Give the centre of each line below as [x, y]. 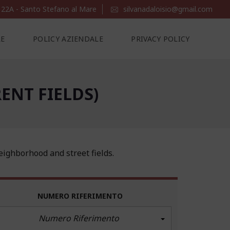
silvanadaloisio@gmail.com [167, 9]
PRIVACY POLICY [160, 39]
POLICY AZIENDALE [68, 39]
